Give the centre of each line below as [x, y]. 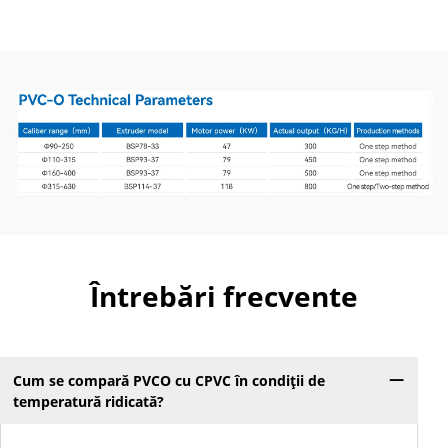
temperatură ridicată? [88, 401]
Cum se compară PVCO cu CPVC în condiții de [168, 380]
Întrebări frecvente [224, 296]
